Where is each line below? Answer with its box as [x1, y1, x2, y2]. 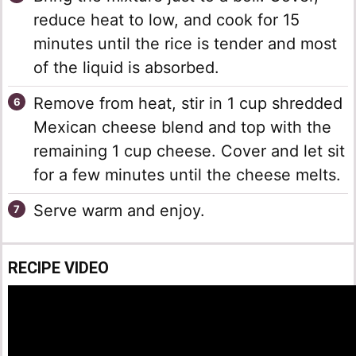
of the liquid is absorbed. [33, 58, 219, 78]
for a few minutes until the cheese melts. [33, 165, 341, 185]
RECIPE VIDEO [8, 258, 109, 278]
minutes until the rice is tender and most [33, 34, 337, 54]
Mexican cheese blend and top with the [33, 118, 331, 137]
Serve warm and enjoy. [33, 201, 205, 221]
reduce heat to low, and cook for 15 [33, 10, 300, 30]
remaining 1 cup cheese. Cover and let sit [33, 141, 345, 161]
